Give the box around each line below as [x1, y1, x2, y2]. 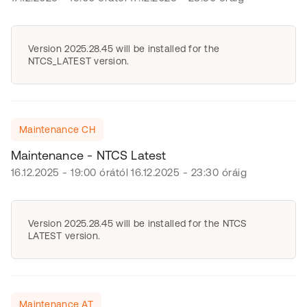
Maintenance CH [19, 124, 95, 135]
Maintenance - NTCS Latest [11, 148, 167, 162]
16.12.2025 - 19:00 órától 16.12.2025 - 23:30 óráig [11, 167, 247, 178]
